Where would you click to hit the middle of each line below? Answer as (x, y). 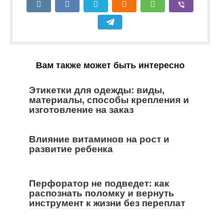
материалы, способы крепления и (109, 100)
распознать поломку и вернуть (102, 193)
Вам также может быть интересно (110, 66)
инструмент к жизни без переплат (107, 203)
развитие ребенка (71, 149)
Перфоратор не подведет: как (99, 184)
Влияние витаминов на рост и (99, 139)
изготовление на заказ (81, 110)
